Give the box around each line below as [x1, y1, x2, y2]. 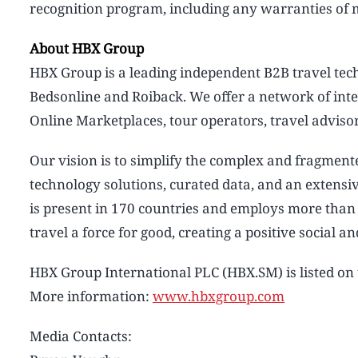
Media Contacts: [30, 326, 132, 345]
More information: [30, 286, 153, 305]
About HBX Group [30, 38, 144, 58]
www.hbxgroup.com [153, 286, 284, 305]
